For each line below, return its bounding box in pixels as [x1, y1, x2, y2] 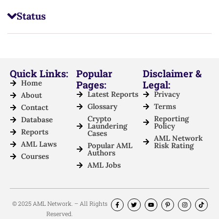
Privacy [153, 89, 180, 99]
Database [21, 115, 53, 125]
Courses [21, 152, 49, 161]
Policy [153, 121, 175, 131]
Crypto [87, 114, 111, 124]
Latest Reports [87, 89, 138, 99]
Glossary [87, 102, 117, 111]
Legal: [143, 78, 170, 91]
